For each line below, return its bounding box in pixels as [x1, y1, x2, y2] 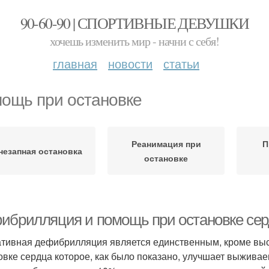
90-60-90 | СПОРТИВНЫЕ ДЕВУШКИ [20, 13, 249, 33]
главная [53, 55, 97, 72]
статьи [163, 55, 199, 72]
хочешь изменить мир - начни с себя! [50, 33, 219, 49]
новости [108, 55, 153, 72]
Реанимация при [131, 138, 201, 150]
